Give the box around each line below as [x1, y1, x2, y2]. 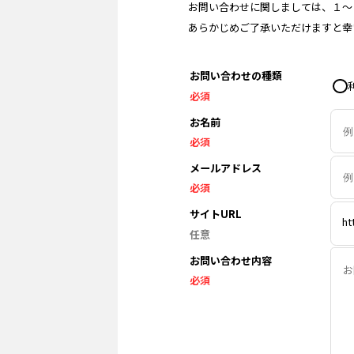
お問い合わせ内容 [190, 252, 273, 268]
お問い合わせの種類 [190, 68, 283, 84]
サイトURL [190, 206, 243, 222]
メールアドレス [190, 160, 262, 175]
